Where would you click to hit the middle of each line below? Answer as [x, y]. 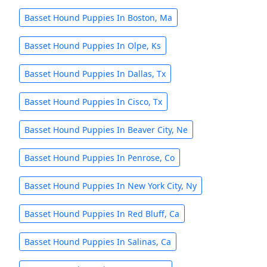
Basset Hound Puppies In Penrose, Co [100, 158]
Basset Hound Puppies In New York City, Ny [111, 186]
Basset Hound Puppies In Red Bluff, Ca [102, 214]
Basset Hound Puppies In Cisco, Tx [93, 102]
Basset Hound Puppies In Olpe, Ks [93, 46]
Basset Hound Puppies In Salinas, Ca [98, 242]
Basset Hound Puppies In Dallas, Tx [95, 74]
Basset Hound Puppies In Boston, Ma [98, 18]
